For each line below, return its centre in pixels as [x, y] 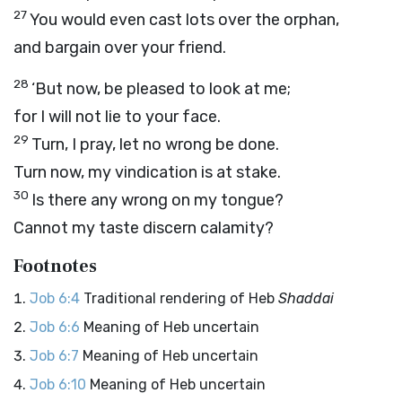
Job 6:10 [58, 385]
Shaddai [306, 298]
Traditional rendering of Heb [181, 298]
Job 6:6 [55, 327]
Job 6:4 [55, 298]
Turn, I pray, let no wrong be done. [155, 144]
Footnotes [55, 267]
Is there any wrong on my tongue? [157, 200]
